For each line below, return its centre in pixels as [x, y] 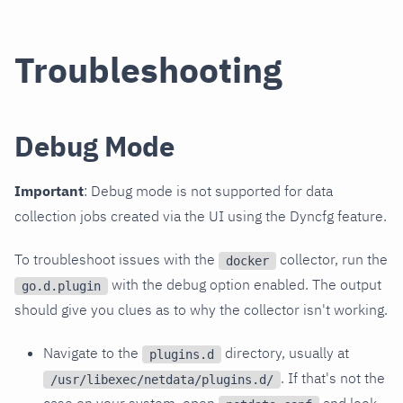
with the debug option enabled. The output [245, 284]
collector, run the [332, 259]
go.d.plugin [61, 286]
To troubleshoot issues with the [116, 259]
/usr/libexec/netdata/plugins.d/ [162, 379]
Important [49, 190]
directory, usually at [285, 352]
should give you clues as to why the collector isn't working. [201, 309]
